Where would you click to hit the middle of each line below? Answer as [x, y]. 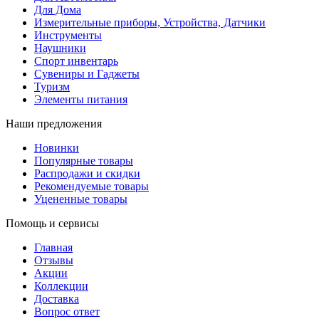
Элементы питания [81, 99]
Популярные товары [84, 160]
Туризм [52, 86]
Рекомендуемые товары [91, 186]
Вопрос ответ [67, 311]
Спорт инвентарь [76, 61]
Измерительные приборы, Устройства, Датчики [150, 22]
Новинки [57, 147]
